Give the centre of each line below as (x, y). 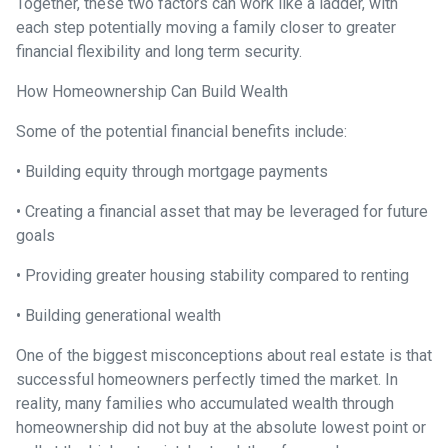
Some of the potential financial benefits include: (181, 131)
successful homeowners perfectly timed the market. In (207, 379)
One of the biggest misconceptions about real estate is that (224, 355)
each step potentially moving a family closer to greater (206, 27)
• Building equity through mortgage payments (172, 171)
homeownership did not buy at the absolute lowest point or (221, 427)
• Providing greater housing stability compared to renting (212, 275)
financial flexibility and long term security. (159, 51)
